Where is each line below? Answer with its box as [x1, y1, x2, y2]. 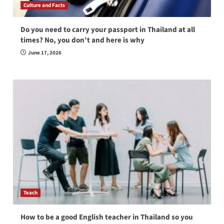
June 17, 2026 [27, 49, 61, 57]
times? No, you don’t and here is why [20, 35, 144, 46]
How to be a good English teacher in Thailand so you [20, 212, 193, 223]
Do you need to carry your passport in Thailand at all [20, 24, 195, 35]
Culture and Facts [23, 1, 65, 9]
